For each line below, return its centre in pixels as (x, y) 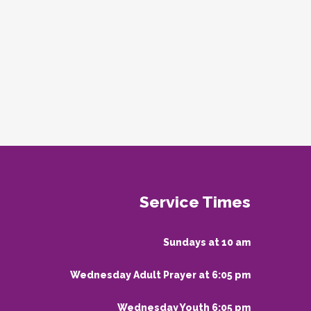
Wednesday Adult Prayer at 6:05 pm (160, 275)
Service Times (195, 202)
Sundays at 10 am (207, 242)
